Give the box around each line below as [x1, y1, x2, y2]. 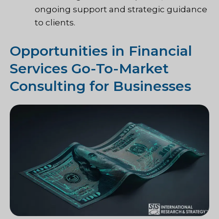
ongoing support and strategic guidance [35, 4, 207, 15]
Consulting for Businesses [10, 77, 191, 94]
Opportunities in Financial [10, 42, 192, 59]
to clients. [35, 18, 77, 28]
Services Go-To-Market [10, 60, 169, 77]
